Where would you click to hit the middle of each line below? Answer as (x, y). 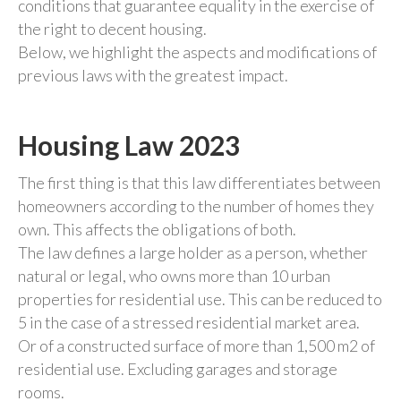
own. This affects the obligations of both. (157, 229)
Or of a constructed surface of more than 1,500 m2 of (196, 346)
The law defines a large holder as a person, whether (193, 252)
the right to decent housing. (112, 29)
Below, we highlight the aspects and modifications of (197, 52)
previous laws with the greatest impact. (153, 75)
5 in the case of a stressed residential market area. (189, 322)
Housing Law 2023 (129, 145)
